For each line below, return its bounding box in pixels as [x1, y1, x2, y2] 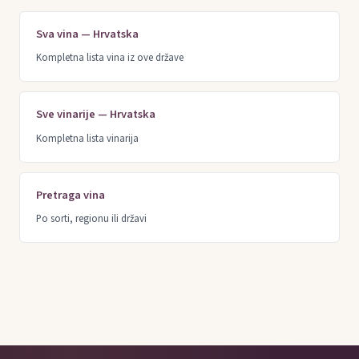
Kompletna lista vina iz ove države [36, 50, 184, 66]
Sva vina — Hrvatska [36, 26, 139, 43]
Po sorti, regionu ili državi [36, 211, 147, 226]
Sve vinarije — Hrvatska [36, 106, 155, 123]
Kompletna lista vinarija [36, 131, 139, 146]
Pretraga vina [36, 186, 105, 204]
